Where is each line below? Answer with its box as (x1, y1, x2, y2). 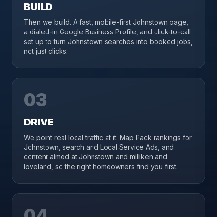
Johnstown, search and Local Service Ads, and (24, 143, 174, 151)
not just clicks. (24, 47, 68, 55)
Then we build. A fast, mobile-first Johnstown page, (24, 18, 188, 26)
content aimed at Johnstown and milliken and (24, 153, 167, 161)
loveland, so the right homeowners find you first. (24, 162, 178, 170)
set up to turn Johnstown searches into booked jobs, (24, 37, 193, 46)
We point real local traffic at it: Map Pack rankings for (24, 133, 192, 141)
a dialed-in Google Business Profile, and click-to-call (24, 28, 191, 36)
